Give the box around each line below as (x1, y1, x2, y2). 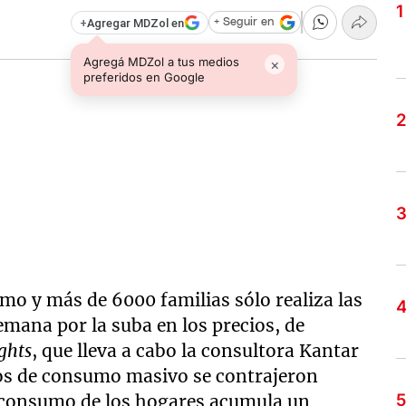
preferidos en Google (83, 69, 206, 84)
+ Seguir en (213, 16, 274, 29)
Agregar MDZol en (86, 15, 184, 30)
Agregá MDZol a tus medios (83, 53, 240, 69)
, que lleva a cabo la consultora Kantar (32, 340, 360, 362)
